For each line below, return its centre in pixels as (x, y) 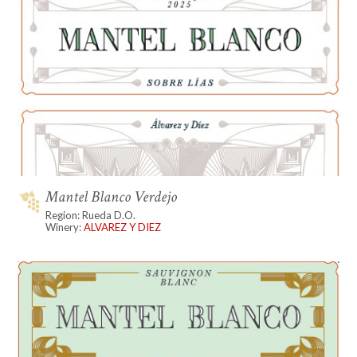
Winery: (65, 227)
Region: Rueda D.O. (91, 215)
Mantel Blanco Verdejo (112, 196)
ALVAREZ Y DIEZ (123, 227)
